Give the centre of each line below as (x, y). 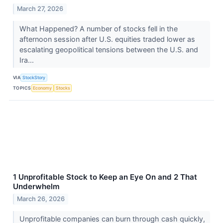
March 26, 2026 (41, 199)
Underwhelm (36, 186)
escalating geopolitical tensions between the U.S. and (109, 49)
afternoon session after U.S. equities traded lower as (107, 39)
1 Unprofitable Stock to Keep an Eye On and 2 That (105, 177)
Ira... (27, 60)
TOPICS (22, 88)
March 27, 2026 (40, 8)
